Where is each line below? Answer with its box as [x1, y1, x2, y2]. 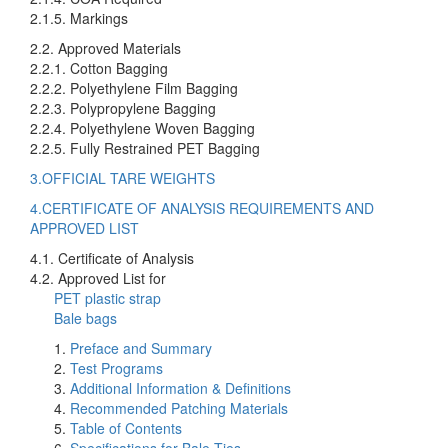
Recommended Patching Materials [70, 398, 288, 418]
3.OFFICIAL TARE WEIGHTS [30, 168, 215, 188]
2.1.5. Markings [30, 8, 128, 28]
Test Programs [70, 358, 163, 378]
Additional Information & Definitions [70, 378, 291, 398]
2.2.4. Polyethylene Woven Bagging [30, 118, 255, 138]
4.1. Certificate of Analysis [30, 248, 194, 268]
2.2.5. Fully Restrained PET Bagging [30, 138, 260, 158]
